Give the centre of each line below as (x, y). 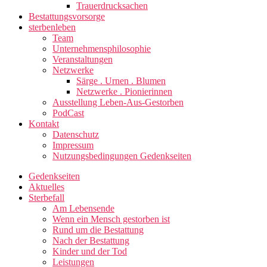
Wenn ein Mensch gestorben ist (111, 219)
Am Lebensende (83, 208)
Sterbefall (46, 197)
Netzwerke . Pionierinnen (124, 91)
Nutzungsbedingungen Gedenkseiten (122, 156)
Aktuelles (46, 187)
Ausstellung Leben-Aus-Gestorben (118, 102)
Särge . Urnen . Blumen (121, 80)
